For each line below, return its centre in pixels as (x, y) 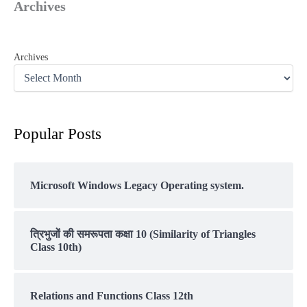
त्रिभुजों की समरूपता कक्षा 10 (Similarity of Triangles (143, 234)
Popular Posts (58, 134)
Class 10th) (56, 247)
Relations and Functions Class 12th (112, 295)
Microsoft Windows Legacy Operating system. (137, 185)
